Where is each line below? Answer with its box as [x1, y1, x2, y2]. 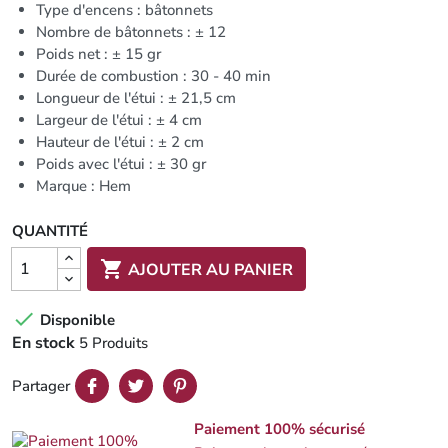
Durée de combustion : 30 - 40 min [36, 66, 271, 86]
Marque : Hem [36, 176, 131, 196]
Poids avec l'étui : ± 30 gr [36, 154, 206, 174]
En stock [12, 332, 75, 354]
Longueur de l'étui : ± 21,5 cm [36, 88, 236, 108]
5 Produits [79, 333, 148, 353]
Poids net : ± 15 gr [36, 44, 161, 64]
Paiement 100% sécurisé [194, 419, 366, 439]
